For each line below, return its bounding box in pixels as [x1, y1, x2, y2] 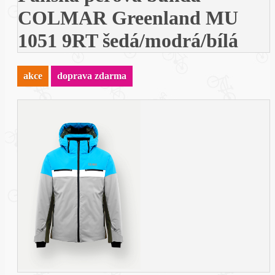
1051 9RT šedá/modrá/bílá [18, 29, 238, 52]
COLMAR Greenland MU [18, 6, 238, 29]
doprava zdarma [57, 71, 126, 82]
